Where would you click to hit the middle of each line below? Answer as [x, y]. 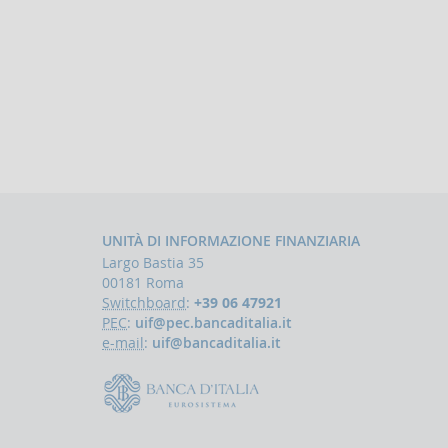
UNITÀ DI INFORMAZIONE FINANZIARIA [231, 241]
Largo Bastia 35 [153, 263]
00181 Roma [143, 283]
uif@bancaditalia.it [216, 343]
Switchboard [144, 303]
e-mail [123, 343]
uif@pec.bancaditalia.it [213, 323]
